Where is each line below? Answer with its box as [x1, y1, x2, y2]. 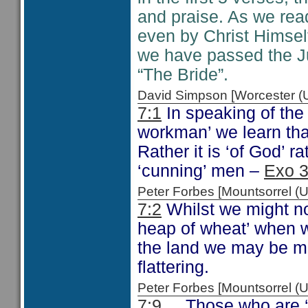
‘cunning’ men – [137, 162, 264, 180]
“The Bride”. [137, 65, 228, 84]
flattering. [137, 258, 209, 276]
